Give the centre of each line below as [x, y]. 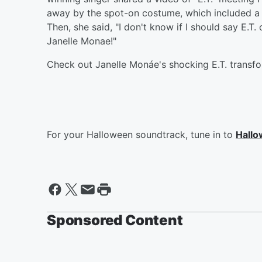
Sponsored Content [115, 220]
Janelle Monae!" [82, 41]
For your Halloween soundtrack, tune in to [141, 134]
